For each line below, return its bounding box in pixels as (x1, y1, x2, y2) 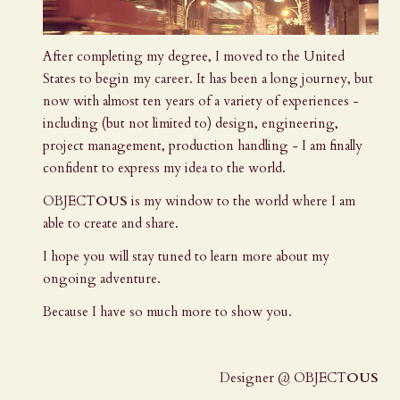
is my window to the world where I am (128, 192, 355, 211)
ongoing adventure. (43, 270, 161, 288)
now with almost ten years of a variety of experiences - (43, 92, 359, 111)
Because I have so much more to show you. (43, 303, 292, 321)
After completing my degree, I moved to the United (43, 47, 345, 66)
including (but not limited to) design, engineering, (43, 114, 338, 133)
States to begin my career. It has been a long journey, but (43, 70, 373, 88)
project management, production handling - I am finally (43, 137, 362, 155)
